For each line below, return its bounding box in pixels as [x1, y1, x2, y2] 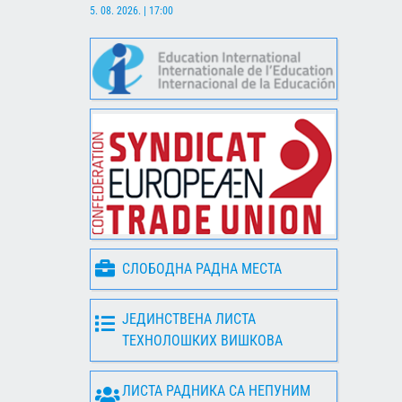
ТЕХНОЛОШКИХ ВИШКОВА [122, 331, 283, 349]
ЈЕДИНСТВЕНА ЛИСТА [122, 310, 256, 328]
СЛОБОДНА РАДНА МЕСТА [122, 259, 282, 277]
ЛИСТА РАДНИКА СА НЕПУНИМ [122, 381, 310, 399]
